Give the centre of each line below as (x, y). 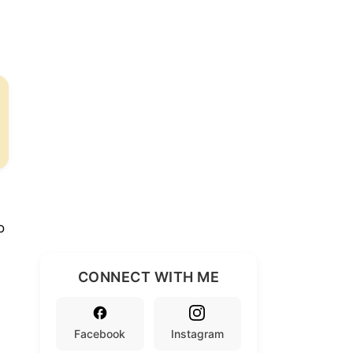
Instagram (197, 333)
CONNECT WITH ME (149, 277)
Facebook (100, 333)
